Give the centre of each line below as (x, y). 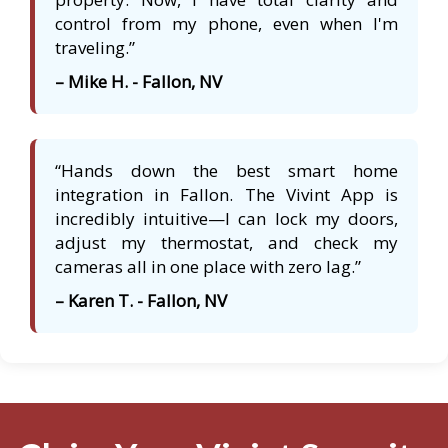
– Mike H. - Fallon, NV (138, 81)
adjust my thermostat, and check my (226, 242)
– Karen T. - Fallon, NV (141, 300)
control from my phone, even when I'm (226, 23)
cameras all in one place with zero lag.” (208, 266)
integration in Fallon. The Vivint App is (226, 194)
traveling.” (95, 47)
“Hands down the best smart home (226, 170)
